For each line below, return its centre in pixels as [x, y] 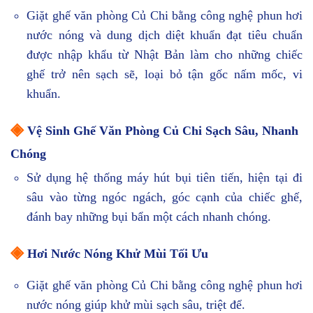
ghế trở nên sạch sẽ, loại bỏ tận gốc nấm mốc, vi [165, 74]
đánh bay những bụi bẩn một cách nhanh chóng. [149, 217]
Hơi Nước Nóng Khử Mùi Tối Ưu [118, 254]
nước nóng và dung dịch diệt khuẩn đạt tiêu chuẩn [165, 35]
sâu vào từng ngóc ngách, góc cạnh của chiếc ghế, [165, 197]
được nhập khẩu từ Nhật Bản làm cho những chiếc [165, 55]
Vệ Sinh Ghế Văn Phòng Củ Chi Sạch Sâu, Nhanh [163, 131]
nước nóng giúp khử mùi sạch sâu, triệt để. [136, 305]
